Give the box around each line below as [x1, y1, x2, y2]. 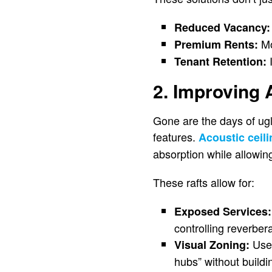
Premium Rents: [174, 36, 258, 52]
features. [153, 129, 199, 144]
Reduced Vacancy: [174, 19, 270, 35]
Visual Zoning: [174, 237, 250, 253]
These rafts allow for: [153, 174, 254, 190]
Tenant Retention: [174, 53, 267, 69]
